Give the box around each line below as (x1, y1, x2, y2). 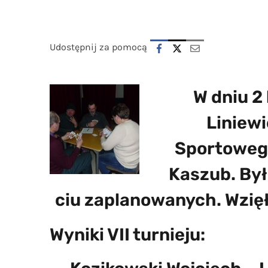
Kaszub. (169, 164, 240, 185)
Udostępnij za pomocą (50, 41, 147, 53)
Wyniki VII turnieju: (50, 224, 205, 245)
